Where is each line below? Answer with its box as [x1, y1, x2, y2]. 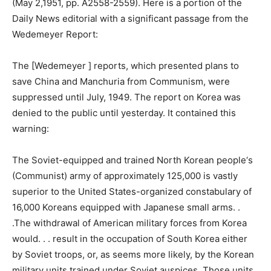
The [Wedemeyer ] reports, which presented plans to [12, 60, 239, 71]
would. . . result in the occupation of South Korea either [12, 233, 247, 244]
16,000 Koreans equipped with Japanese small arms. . [12, 201, 240, 213]
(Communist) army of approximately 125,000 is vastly [12, 170, 238, 181]
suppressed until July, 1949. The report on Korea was [12, 91, 241, 103]
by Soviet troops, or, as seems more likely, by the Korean [12, 249, 254, 260]
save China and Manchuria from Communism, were [12, 76, 230, 87]
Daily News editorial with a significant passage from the [12, 13, 249, 24]
